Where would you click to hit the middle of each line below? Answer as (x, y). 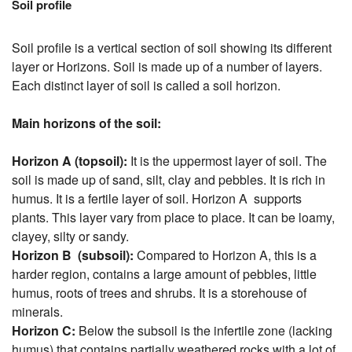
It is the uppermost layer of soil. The (227, 160)
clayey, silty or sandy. (70, 236)
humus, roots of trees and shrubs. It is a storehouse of (159, 292)
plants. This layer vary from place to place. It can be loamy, (173, 217)
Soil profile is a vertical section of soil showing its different (172, 47)
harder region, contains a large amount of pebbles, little (164, 273)
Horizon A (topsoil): (70, 160)
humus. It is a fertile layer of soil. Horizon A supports (157, 198)
